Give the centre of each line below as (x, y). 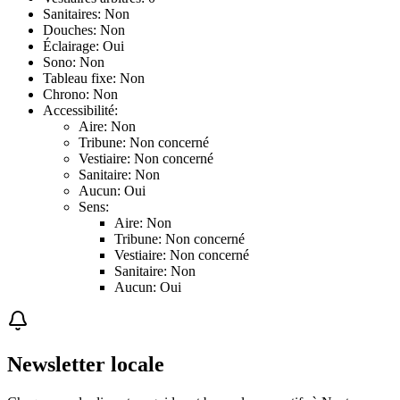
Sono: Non (74, 62)
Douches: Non (84, 30)
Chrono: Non (80, 95)
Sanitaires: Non (86, 14)
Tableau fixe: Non (94, 79)
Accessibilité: (80, 111)
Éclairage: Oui (83, 46)
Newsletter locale (86, 365)
